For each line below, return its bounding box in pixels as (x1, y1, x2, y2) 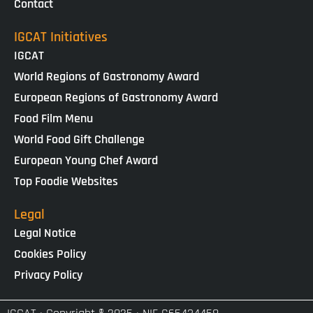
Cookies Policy (14, 245, 86, 262)
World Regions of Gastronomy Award (14, 68, 199, 85)
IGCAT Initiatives (14, 27, 108, 46)
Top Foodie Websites (14, 173, 118, 189)
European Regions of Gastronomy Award (14, 89, 218, 105)
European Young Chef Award (14, 152, 158, 168)
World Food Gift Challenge (14, 131, 145, 147)
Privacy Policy (14, 266, 82, 283)
